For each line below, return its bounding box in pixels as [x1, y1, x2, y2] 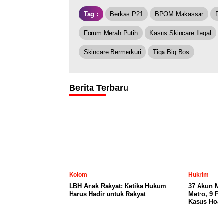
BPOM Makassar [155, 10, 203, 18]
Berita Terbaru [69, 83, 128, 93]
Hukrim [188, 171, 209, 179]
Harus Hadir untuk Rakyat [69, 190, 145, 198]
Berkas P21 [110, 10, 143, 18]
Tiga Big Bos [153, 48, 189, 56]
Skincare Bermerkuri [84, 48, 141, 56]
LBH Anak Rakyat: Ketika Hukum [69, 182, 166, 190]
